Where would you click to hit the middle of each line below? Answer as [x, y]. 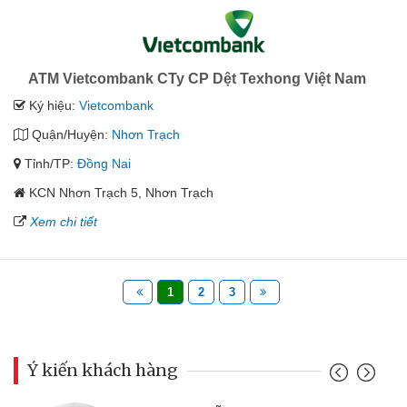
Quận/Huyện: [70, 135]
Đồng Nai [104, 164]
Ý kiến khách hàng [103, 371]
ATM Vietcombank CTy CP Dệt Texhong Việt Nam [197, 79]
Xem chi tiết [64, 222]
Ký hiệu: [52, 106]
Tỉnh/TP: [49, 164]
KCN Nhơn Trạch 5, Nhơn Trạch [121, 193]
